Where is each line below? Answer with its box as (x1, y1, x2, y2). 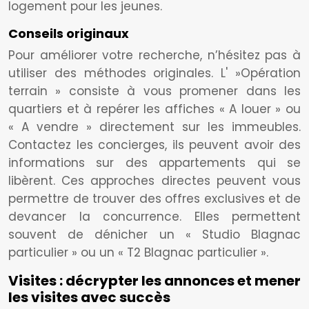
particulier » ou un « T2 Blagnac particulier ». (8, 244, 268, 261)
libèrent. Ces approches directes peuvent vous (8, 172, 301, 189)
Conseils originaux (8, 25, 129, 42)
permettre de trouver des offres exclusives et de (8, 190, 301, 207)
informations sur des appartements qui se (8, 154, 301, 171)
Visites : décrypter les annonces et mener (8, 271, 301, 290)
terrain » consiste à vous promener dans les (8, 83, 301, 99)
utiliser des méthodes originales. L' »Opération (8, 65, 301, 81)
